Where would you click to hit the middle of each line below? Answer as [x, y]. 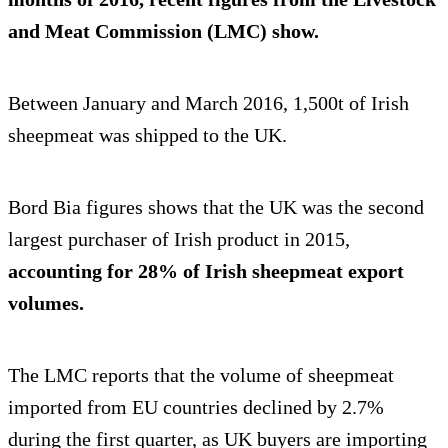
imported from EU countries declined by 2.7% [196, 407]
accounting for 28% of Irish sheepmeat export [206, 271]
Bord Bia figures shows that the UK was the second [216, 207]
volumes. [46, 303]
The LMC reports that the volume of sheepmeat [201, 375]
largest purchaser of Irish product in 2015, [179, 239]
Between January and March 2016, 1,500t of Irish [208, 103]
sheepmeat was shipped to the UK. [147, 135]
